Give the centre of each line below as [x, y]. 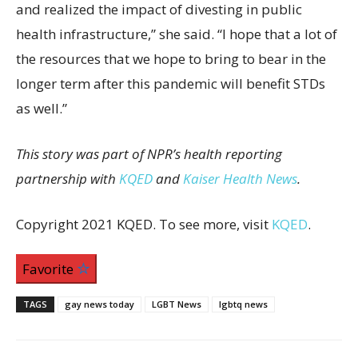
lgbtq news [243, 304]
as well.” [42, 108]
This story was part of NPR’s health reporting [149, 154]
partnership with [68, 179]
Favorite [50, 269]
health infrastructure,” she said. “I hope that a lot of [177, 34]
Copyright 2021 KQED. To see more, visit [144, 224]
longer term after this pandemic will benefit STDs [171, 84]
